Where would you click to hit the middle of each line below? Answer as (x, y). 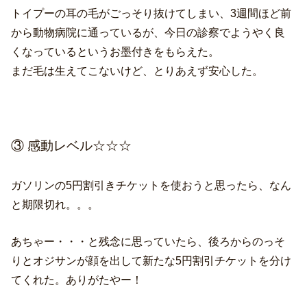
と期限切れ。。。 (55, 204)
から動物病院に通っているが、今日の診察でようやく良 (148, 32)
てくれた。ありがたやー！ (77, 280)
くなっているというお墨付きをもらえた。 (115, 51)
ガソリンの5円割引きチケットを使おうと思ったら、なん (151, 185)
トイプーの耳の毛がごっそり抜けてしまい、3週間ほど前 (151, 13)
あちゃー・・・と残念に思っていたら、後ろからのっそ (148, 242)
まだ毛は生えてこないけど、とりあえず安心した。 (137, 70)
